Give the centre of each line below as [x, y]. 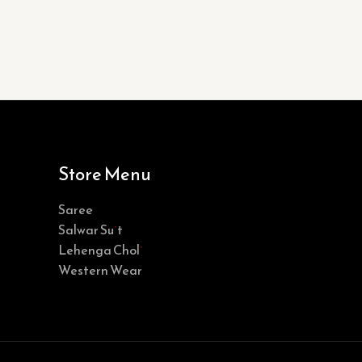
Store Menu [105, 174]
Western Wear [100, 269]
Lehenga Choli [101, 249]
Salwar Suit [90, 229]
